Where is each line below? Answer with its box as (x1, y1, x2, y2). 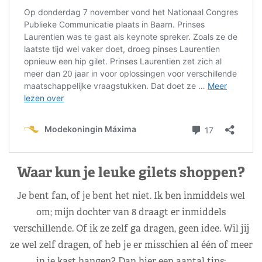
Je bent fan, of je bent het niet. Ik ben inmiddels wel (17, 189, 245, 202)
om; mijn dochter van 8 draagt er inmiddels (36, 205, 226, 218)
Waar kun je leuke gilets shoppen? (17, 163, 245, 181)
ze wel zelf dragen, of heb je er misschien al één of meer (9, 238, 253, 251)
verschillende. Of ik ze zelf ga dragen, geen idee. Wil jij (13, 222, 249, 235)
